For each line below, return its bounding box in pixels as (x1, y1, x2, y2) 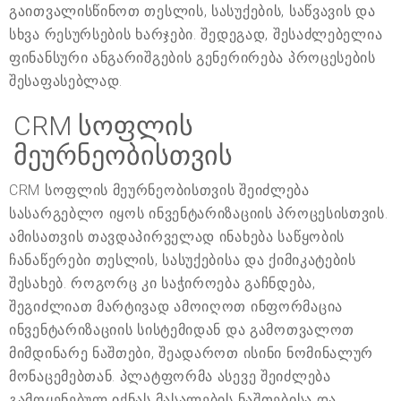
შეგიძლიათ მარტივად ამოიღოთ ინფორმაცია (9, 298, 343, 316)
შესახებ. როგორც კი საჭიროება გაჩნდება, (9, 275, 316, 293)
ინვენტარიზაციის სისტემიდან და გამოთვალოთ (9, 321, 354, 339)
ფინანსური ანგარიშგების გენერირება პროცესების (9, 49, 376, 67)
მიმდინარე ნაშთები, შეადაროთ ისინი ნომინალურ (9, 345, 374, 363)
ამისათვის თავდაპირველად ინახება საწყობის (9, 228, 346, 246)
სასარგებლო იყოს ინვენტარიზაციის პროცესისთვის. (9, 205, 388, 223)
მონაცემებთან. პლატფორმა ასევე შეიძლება (9, 368, 331, 386)
